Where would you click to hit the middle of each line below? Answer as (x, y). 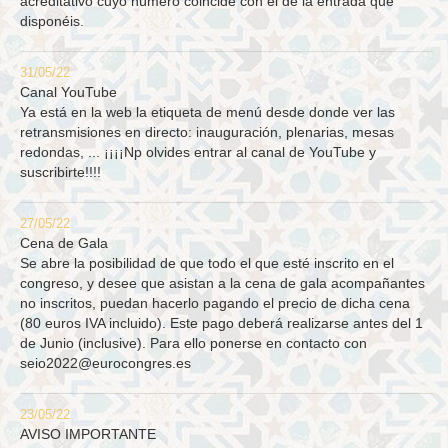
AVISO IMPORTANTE (88, 434)
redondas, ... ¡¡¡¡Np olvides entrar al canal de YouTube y (198, 152)
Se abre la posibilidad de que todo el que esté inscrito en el (207, 263)
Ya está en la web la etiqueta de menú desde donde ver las (207, 112)
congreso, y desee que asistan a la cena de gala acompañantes (222, 283)
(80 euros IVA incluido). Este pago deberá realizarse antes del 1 (221, 323)
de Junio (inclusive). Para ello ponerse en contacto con (193, 343)
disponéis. (52, 21)
